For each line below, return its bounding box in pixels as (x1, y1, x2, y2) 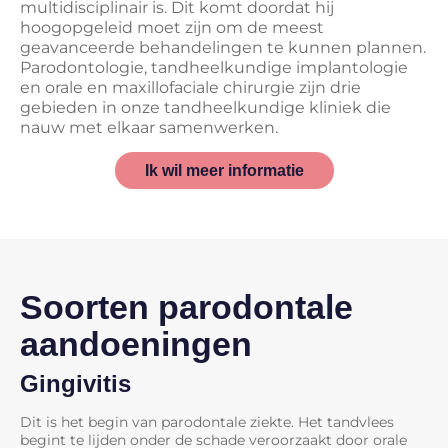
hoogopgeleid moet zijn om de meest (20, 17, 324, 37)
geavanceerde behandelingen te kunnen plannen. (20, 37, 426, 57)
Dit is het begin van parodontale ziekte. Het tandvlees (20, 412, 394, 431)
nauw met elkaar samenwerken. (20, 117, 278, 137)
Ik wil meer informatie (144, 161, 304, 179)
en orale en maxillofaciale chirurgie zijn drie (20, 77, 361, 97)
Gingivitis (20, 369, 131, 397)
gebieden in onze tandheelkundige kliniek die (20, 97, 391, 117)
